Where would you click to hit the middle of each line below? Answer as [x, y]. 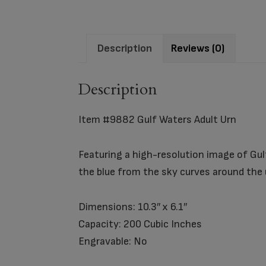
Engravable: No [113, 242]
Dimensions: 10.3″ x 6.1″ [133, 207]
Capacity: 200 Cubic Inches [140, 224]
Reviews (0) [198, 48]
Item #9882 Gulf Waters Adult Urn [157, 120]
